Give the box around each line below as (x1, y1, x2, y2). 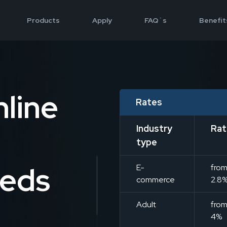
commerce (136, 174, 175, 185)
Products (26, 16, 60, 25)
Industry (136, 123, 172, 134)
